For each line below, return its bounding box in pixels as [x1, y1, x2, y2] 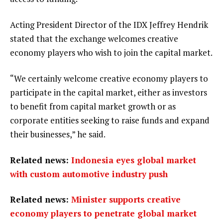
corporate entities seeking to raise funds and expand [10, 114, 210, 126]
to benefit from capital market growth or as [10, 100, 176, 112]
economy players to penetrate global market [10, 208, 197, 220]
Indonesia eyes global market [71, 154, 196, 166]
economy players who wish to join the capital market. [10, 47, 213, 59]
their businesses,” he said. [10, 128, 106, 140]
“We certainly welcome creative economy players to [10, 72, 208, 84]
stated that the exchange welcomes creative [10, 33, 178, 45]
